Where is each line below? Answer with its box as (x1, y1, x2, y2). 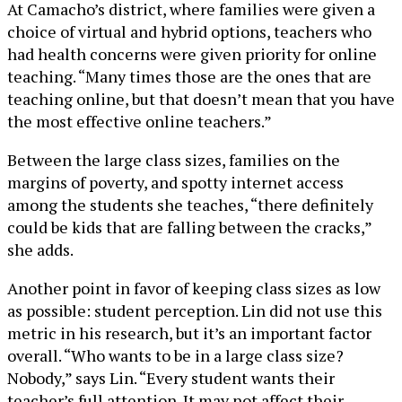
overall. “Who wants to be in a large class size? (7, 345, 344, 367)
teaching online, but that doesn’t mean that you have (7, 88, 395, 110)
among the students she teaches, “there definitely (7, 194, 373, 216)
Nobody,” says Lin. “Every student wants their (7, 367, 335, 389)
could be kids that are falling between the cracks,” (7, 216, 371, 239)
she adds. (7, 239, 74, 261)
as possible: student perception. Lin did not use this (7, 300, 382, 322)
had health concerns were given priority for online (7, 43, 377, 66)
